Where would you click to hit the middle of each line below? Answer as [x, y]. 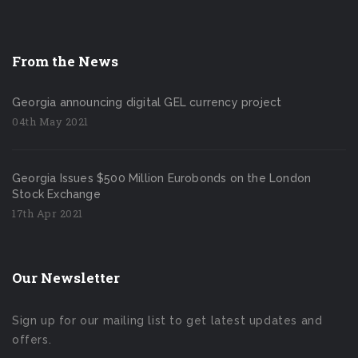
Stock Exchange [56, 195]
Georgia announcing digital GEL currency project [147, 103]
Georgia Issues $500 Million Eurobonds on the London [162, 179]
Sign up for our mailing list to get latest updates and [167, 321]
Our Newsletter [66, 278]
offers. [32, 340]
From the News [65, 62]
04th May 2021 [50, 122]
